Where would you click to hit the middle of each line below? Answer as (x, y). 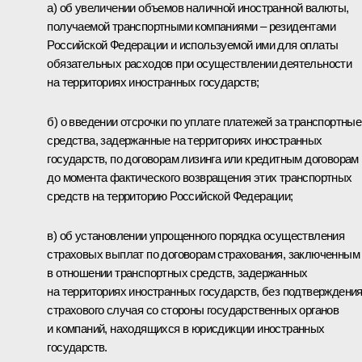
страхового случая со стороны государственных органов (193, 309)
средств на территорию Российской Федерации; (170, 196)
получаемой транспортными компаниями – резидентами (191, 26)
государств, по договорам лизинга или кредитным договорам (203, 158)
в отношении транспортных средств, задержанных (177, 272)
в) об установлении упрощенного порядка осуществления (196, 235)
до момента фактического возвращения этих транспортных (200, 177)
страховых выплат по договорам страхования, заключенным (203, 254)
